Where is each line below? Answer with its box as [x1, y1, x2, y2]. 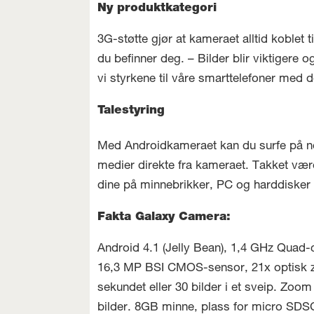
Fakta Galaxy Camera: [97, 212, 231, 224]
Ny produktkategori [97, 3, 217, 15]
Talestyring [97, 105, 165, 118]
